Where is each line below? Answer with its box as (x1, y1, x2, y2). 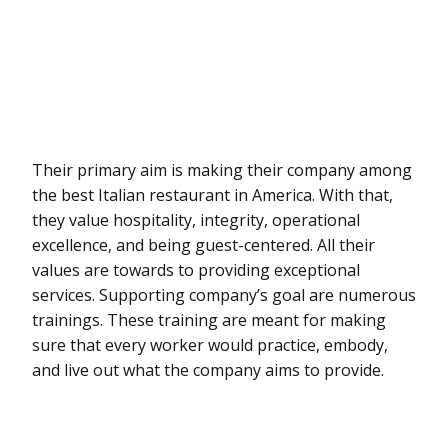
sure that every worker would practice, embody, (32, 333, 388, 356)
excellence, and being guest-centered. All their (32, 233, 375, 256)
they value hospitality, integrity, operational (32, 208, 360, 231)
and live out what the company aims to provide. (32, 358, 384, 381)
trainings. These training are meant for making (32, 308, 386, 331)
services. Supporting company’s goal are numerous (32, 283, 416, 306)
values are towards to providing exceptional (32, 258, 360, 281)
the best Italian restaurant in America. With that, (32, 183, 393, 206)
